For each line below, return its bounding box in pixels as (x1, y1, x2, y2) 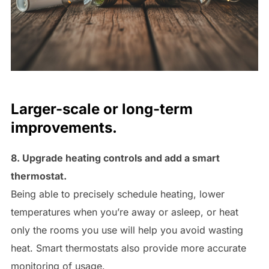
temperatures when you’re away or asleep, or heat (10, 205, 238, 218)
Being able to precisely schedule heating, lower (10, 187, 225, 200)
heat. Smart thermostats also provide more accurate (10, 241, 246, 254)
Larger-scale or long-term (10, 100, 193, 118)
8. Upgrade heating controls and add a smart (10, 151, 220, 164)
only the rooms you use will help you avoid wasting (10, 223, 243, 236)
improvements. (10, 118, 117, 136)
